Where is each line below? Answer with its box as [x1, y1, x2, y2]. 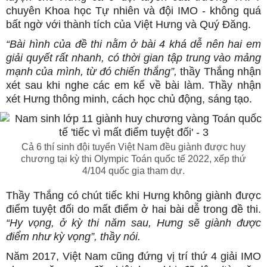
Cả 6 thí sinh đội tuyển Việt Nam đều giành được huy [21, 142, 246, 153]
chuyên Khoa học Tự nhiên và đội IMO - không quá [6, 5, 261, 17]
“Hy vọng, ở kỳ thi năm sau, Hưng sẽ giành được [6, 217, 261, 229]
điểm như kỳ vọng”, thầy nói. [6, 231, 141, 243]
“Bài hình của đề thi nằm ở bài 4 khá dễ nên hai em [6, 38, 261, 51]
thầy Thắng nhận [176, 66, 262, 78]
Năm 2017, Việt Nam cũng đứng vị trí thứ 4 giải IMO [6, 250, 261, 263]
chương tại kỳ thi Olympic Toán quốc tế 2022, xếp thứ [21, 154, 246, 164]
